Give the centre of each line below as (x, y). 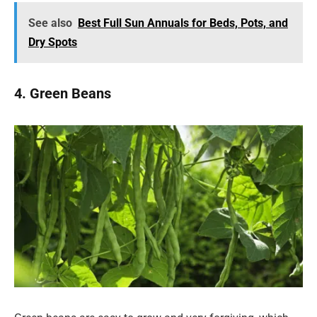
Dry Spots (52, 42)
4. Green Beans (63, 93)
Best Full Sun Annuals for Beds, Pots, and (183, 23)
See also (50, 23)
